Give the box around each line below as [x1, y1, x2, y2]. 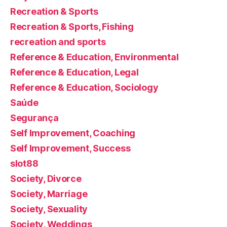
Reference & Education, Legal [10, 66, 139, 78]
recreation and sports [10, 36, 106, 47]
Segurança [10, 112, 59, 123]
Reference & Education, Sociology [10, 82, 159, 93]
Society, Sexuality [10, 203, 88, 214]
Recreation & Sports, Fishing [10, 21, 134, 32]
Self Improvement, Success [10, 142, 131, 154]
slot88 [10, 158, 39, 169]
